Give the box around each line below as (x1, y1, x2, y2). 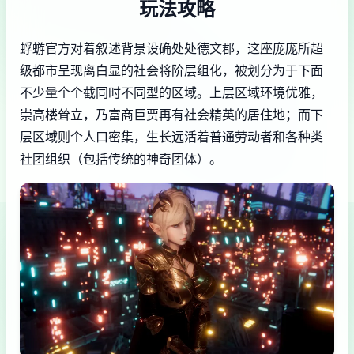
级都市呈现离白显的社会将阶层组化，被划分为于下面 (20, 62, 323, 78)
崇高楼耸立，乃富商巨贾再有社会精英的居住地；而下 (20, 107, 323, 122)
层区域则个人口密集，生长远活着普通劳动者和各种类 (20, 129, 323, 145)
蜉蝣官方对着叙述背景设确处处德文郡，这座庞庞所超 (20, 40, 323, 56)
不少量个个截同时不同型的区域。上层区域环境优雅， (20, 85, 323, 100)
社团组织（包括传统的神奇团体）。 (20, 151, 222, 167)
